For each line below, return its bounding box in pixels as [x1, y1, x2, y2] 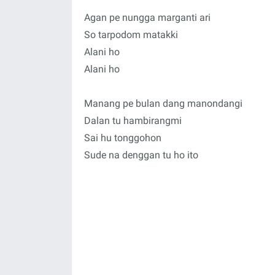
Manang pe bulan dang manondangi [84, 98, 242, 109]
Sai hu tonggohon [84, 132, 161, 144]
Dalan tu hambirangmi [84, 115, 182, 126]
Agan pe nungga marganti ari [84, 12, 211, 23]
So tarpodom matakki [84, 29, 178, 41]
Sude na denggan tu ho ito [84, 149, 198, 161]
